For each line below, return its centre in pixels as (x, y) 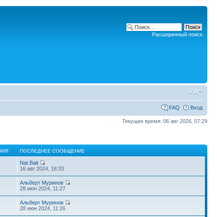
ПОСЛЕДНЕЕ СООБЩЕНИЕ (53, 151)
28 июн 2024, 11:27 (43, 188)
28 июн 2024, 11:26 (43, 208)
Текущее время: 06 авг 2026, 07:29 (165, 121)
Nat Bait (29, 163)
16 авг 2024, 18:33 (42, 168)
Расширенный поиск (177, 34)
